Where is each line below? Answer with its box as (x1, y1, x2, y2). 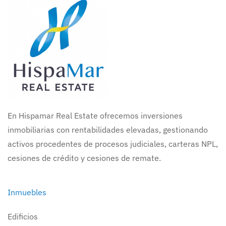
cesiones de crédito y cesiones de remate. (8, 152, 161, 163)
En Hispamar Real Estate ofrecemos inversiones (8, 110, 183, 121)
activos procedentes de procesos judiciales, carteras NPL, (8, 138, 218, 149)
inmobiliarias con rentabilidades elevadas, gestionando (8, 124, 208, 135)
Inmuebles (8, 187, 46, 197)
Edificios (8, 211, 38, 221)
